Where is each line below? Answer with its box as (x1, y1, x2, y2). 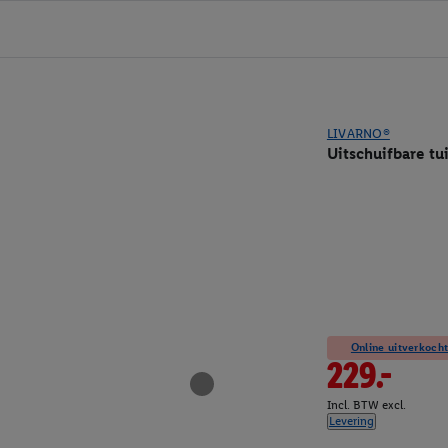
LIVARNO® (326, 126, 390, 141)
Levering (328, 414, 374, 429)
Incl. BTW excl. (326, 398, 406, 413)
